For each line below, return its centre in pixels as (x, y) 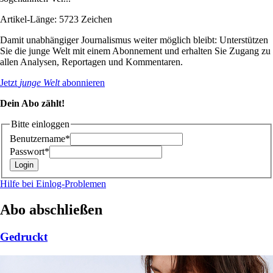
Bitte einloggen (40, 124)
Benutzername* (40, 139)
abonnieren (82, 82)
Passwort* (30, 152)
